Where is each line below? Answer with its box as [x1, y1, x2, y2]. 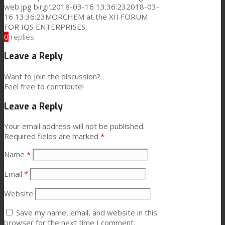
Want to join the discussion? [4, 71, 100, 81]
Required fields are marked [4, 131, 100, 142]
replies [11, 31, 34, 42]
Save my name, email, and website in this [16, 207, 157, 218]
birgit [34, 1, 52, 12]
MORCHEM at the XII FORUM [45, 11, 148, 22]
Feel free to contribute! [4, 81, 84, 91]
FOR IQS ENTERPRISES [4, 21, 85, 32]
